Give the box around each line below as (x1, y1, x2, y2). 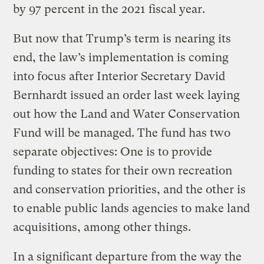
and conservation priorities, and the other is (13, 182, 246, 196)
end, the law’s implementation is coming (13, 50, 229, 64)
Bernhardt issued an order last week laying (13, 88, 240, 102)
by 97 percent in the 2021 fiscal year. (13, 2, 206, 16)
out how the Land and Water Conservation (13, 107, 240, 121)
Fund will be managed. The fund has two (13, 126, 231, 140)
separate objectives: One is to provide (13, 144, 213, 159)
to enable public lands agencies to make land (13, 201, 250, 215)
